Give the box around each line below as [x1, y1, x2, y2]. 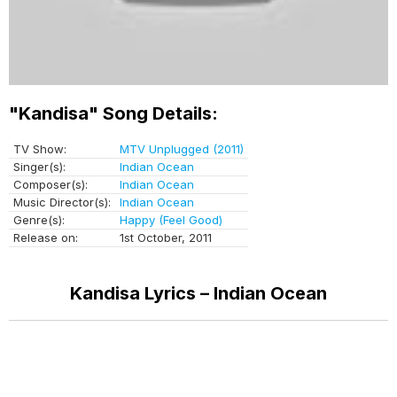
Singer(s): [13, 159, 66, 174]
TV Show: [13, 141, 66, 156]
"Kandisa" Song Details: [9, 102, 218, 124]
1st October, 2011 [120, 230, 212, 245]
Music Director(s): [13, 194, 111, 209]
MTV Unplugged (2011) [120, 141, 244, 156]
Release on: [13, 230, 78, 245]
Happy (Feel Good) [120, 212, 222, 227]
